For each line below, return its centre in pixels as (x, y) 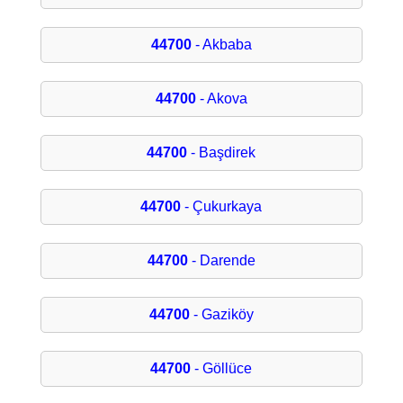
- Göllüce (222, 369)
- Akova (221, 99)
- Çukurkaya (222, 207)
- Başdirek (222, 153)
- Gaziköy (221, 315)
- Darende (221, 261)
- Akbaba (221, 45)
